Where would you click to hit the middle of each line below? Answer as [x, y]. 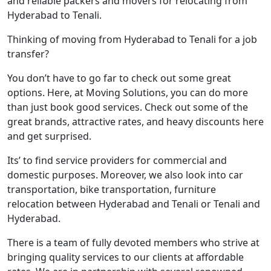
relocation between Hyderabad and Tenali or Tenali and [134, 204]
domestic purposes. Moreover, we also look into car [125, 175]
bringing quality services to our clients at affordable [126, 257]
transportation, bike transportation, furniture [112, 189]
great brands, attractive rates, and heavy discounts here [135, 122]
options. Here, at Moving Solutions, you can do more [128, 93]
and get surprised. [49, 136]
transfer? [28, 54]
